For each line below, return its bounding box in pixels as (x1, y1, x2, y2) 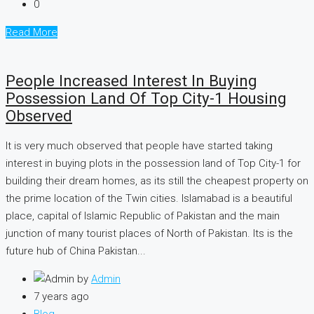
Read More (6, 26, 57, 39)
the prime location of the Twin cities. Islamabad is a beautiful (6, 192, 292, 205)
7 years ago (34, 290, 89, 303)
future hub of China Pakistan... (6, 245, 146, 258)
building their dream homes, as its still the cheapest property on (6, 175, 308, 188)
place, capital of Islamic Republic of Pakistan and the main (6, 210, 280, 223)
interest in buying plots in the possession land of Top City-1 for (6, 157, 301, 170)
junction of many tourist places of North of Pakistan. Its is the (6, 227, 293, 240)
